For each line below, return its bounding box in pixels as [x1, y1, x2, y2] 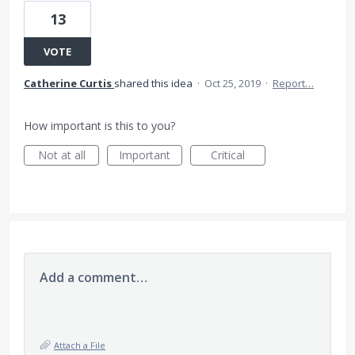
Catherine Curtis [24, 76, 112, 90]
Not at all [37, 147, 86, 162]
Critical [211, 147, 245, 162]
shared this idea [114, 76, 195, 90]
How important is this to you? [24, 118, 175, 133]
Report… [273, 76, 314, 90]
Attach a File [54, 339, 105, 351]
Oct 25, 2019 [204, 76, 261, 90]
